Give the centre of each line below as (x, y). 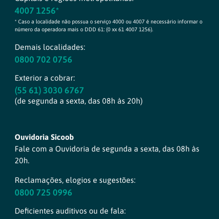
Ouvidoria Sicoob (44, 137)
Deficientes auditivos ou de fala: (70, 211)
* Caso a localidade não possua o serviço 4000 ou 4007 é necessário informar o (109, 22)
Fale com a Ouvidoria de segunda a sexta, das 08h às (107, 149)
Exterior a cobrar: (45, 78)
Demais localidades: (50, 47)
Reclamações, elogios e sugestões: (75, 180)
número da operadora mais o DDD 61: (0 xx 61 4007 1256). (84, 30)
